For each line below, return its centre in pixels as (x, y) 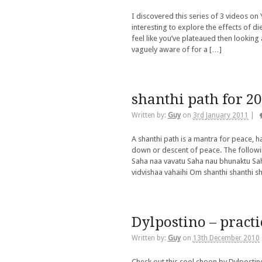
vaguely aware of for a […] (176, 50)
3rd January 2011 (220, 116)
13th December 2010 (226, 238)
